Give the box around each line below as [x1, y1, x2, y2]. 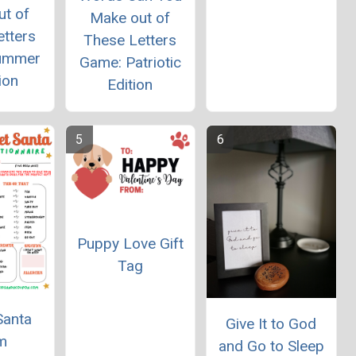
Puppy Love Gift [76, 234, 184, 253]
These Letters [83, 30, 177, 49]
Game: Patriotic [79, 52, 181, 72]
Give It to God [226, 315, 317, 334]
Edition [107, 75, 153, 94]
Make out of [90, 8, 171, 27]
